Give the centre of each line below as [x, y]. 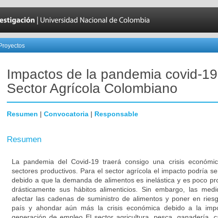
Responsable [116, 114]
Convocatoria [66, 114]
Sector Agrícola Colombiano [92, 88]
